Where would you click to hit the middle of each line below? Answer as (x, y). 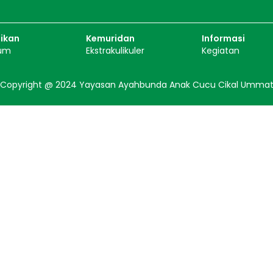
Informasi (224, 39)
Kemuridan (110, 39)
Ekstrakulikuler (115, 51)
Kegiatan (221, 51)
